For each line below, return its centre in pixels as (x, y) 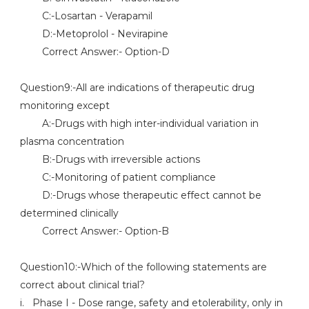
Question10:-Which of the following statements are (143, 267)
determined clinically (69, 213)
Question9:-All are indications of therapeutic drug (137, 88)
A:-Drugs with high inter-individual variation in (139, 123)
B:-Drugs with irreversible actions (110, 159)
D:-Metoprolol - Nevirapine (94, 34)
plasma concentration (72, 141)
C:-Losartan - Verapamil (86, 16)
